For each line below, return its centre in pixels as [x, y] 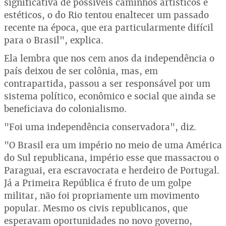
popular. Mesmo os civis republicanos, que [96, 208]
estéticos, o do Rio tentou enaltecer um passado [106, 15]
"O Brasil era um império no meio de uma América [113, 145]
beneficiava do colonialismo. [65, 109]
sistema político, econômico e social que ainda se [110, 96]
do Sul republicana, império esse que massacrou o [111, 158]
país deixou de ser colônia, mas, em [81, 71]
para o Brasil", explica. [54, 40]
